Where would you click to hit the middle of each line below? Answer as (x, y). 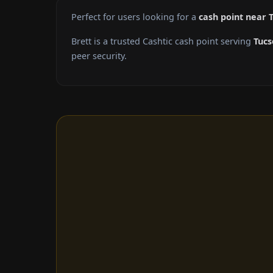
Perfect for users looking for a (135, 17)
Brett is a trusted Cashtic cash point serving (162, 41)
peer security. (99, 56)
